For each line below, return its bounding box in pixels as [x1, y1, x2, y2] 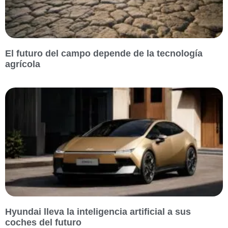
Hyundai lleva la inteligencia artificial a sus [5, 206, 191, 217]
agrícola [5, 59, 40, 69]
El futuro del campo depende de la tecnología [5, 48, 203, 59]
